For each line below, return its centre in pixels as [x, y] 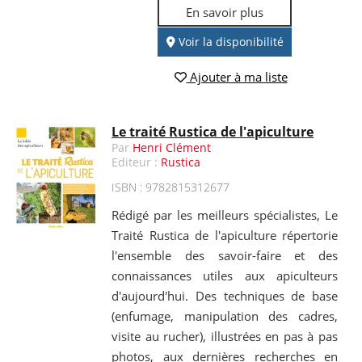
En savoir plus [225, 13]
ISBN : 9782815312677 [171, 187]
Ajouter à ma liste [237, 76]
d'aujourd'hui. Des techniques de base [225, 295]
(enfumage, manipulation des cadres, [225, 316]
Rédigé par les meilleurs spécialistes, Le [225, 215]
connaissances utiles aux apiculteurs [225, 275]
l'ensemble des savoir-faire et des [225, 255]
